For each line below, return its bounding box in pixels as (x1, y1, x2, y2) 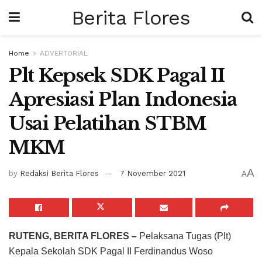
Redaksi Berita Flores (20, 169, 99, 178)
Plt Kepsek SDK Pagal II (9, 64, 225, 87)
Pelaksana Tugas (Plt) (137, 230, 231, 241)
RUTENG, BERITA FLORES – (9, 230, 137, 241)
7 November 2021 (120, 169, 185, 178)
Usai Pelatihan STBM (9, 112, 206, 135)
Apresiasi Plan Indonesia (9, 88, 237, 111)
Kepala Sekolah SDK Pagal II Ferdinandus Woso (9, 246, 213, 256)
